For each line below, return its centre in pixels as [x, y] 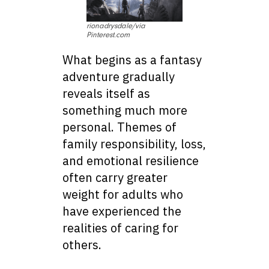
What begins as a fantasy [132, 60]
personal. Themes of [119, 127]
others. [82, 245]
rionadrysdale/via [116, 26]
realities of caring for [120, 228]
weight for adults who [123, 195]
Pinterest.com [108, 35]
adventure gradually [119, 77]
